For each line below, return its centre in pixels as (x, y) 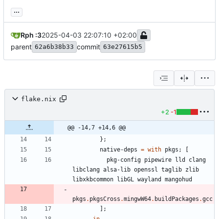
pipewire (158, 160)
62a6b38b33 (54, 47)
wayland (149, 180)
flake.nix (39, 99)
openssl (146, 170)
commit (88, 47)
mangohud (178, 180)
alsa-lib (117, 170)
